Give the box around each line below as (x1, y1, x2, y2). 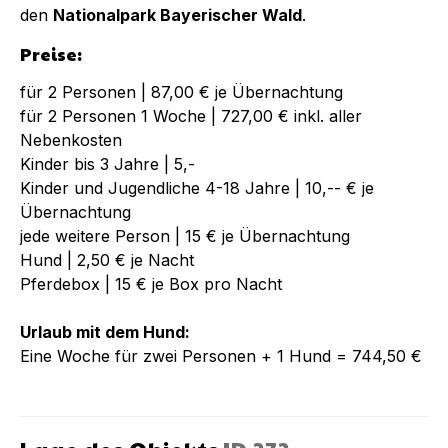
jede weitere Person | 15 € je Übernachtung (20, 225, 350, 246)
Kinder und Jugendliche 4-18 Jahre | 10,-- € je (20, 177, 374, 198)
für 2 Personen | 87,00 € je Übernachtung (20, 81, 343, 102)
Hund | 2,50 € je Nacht (20, 249, 194, 270)
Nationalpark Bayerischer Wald (53, 4, 302, 25)
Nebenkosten (20, 129, 122, 150)
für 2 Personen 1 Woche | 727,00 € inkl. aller (20, 105, 362, 126)
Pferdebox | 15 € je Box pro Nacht (20, 273, 282, 294)
